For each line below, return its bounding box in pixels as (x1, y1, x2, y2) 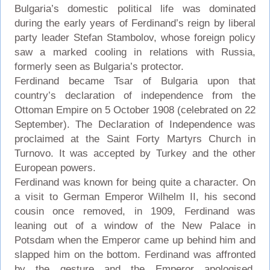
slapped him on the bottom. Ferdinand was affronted (14, 248, 256, 260)
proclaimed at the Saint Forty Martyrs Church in (14, 133, 256, 145)
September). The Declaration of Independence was (14, 118, 256, 130)
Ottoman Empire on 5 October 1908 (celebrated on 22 (14, 104, 256, 116)
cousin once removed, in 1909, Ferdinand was (14, 205, 256, 217)
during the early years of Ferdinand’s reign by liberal (14, 17, 256, 29)
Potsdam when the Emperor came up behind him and (14, 234, 256, 246)
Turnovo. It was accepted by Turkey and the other (14, 147, 256, 159)
